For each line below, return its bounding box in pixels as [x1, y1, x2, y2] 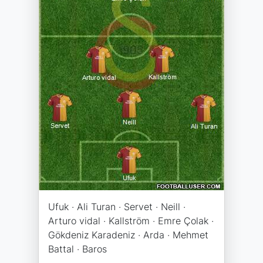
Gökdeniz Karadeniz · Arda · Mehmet [48, 229, 208, 241]
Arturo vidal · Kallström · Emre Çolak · [48, 215, 214, 227]
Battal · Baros [48, 243, 107, 255]
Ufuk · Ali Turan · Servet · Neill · [48, 201, 186, 213]
